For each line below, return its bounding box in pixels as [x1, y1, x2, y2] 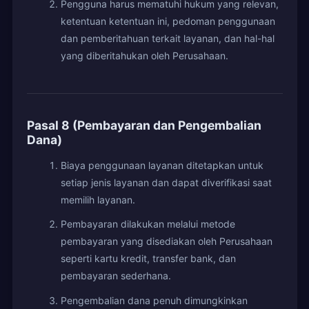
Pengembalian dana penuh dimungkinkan [60, 294, 248, 306]
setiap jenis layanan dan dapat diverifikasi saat [60, 176, 272, 188]
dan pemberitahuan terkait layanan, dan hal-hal [60, 32, 275, 44]
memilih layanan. [60, 193, 135, 206]
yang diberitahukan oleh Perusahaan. [60, 49, 228, 61]
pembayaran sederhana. [60, 270, 171, 282]
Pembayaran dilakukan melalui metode [60, 218, 235, 230]
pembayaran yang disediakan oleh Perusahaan [60, 235, 272, 248]
